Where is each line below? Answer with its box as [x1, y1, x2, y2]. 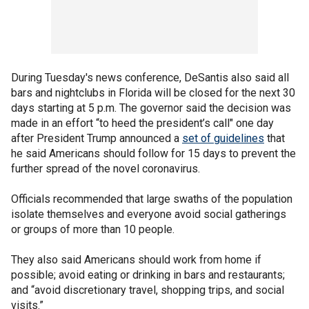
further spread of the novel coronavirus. [11, 162, 200, 175]
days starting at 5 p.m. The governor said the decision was [11, 101, 291, 114]
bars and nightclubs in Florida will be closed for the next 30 [11, 86, 295, 99]
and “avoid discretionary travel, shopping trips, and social [11, 283, 284, 297]
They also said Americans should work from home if [11, 253, 261, 266]
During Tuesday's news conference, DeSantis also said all [11, 71, 289, 84]
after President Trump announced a [11, 132, 182, 145]
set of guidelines [182, 132, 264, 145]
